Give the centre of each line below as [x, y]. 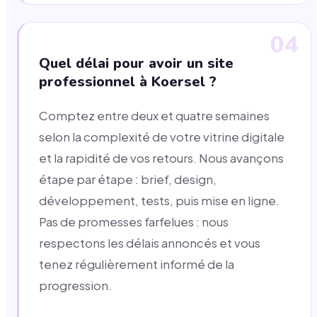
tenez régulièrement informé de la [137, 265]
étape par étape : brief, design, [128, 180]
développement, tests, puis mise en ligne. [159, 201]
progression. [75, 286]
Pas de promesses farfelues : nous [134, 222]
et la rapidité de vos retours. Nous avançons [161, 158]
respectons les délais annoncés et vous [150, 243]
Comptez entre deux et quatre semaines [154, 116]
